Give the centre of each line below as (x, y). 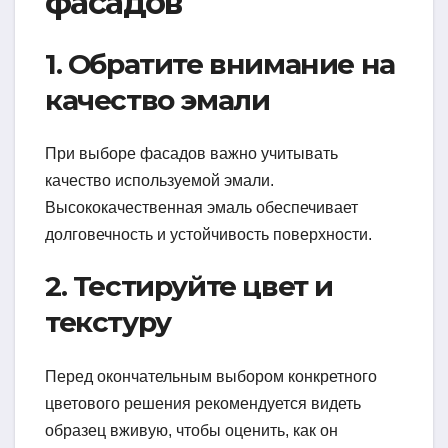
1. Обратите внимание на (220, 63)
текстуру (108, 322)
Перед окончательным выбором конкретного (211, 376)
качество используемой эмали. (159, 181)
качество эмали (157, 99)
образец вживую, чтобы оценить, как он (191, 430)
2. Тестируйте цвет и (189, 286)
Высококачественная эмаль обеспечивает (201, 208)
